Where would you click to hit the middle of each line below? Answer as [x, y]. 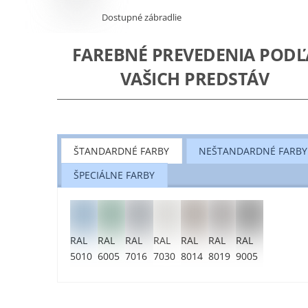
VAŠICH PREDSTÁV [195, 78]
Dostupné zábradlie [141, 18]
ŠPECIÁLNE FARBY [114, 175]
